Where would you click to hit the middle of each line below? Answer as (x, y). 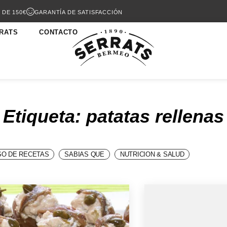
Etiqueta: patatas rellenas (113, 117)
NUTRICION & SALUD (152, 155)
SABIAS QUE (84, 155)
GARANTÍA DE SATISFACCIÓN (79, 12)
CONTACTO (59, 32)
